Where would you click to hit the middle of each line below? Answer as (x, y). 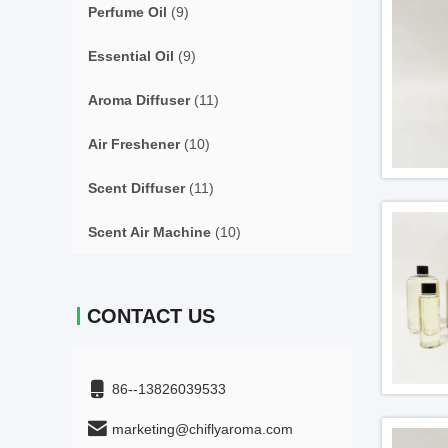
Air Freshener (134, 144)
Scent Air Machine (149, 232)
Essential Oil (131, 56)
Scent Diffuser (136, 188)
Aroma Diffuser (139, 100)
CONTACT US (151, 316)
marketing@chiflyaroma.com (202, 429)
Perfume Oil (127, 12)
